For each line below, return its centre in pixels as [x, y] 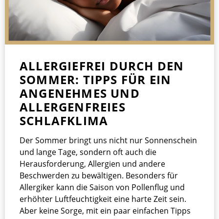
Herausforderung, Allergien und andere [92, 164]
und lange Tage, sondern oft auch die [88, 152]
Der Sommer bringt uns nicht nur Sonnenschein [108, 140]
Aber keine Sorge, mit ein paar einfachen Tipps [105, 210]
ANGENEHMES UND [80, 93]
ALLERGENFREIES [73, 107]
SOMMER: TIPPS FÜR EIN [96, 79]
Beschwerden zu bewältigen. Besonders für [99, 175]
